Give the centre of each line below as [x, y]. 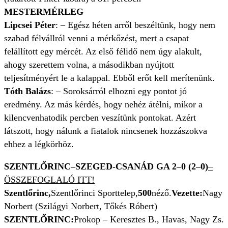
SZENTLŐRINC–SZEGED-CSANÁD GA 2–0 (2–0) [106, 167]
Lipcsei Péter [30, 25]
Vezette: [187, 193]
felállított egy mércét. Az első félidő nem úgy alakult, [103, 52]
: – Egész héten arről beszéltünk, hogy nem [135, 25]
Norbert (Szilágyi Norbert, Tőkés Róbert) [81, 206]
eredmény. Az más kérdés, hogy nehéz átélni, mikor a [103, 105]
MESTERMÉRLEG [44, 12]
